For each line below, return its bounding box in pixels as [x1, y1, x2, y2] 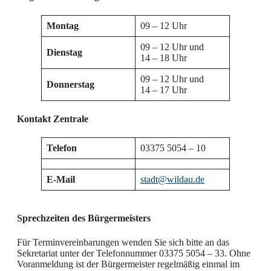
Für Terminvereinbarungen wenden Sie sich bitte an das [17, 237, 229, 247]
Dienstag [47, 47, 82, 57]
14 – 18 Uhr [140, 52, 187, 63]
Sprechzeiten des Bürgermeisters [17, 213, 151, 224]
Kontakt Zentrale [17, 113, 88, 124]
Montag [47, 20, 79, 31]
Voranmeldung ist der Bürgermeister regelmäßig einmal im [17, 258, 240, 269]
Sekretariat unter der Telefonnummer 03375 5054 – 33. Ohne [17, 247, 250, 258]
